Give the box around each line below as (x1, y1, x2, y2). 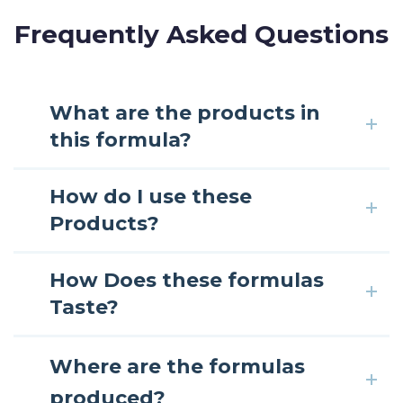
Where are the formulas (49, 354, 305, 379)
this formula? (49, 127, 192, 152)
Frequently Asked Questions (14, 18, 389, 49)
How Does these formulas (49, 267, 324, 292)
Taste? (49, 294, 119, 319)
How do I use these (49, 184, 252, 209)
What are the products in (49, 100, 320, 125)
